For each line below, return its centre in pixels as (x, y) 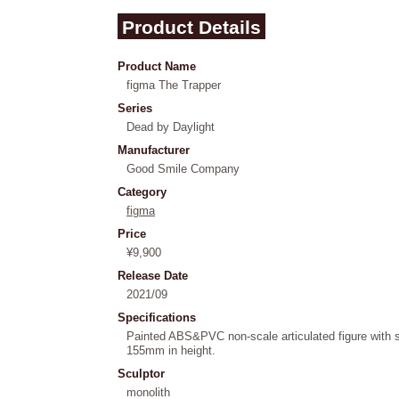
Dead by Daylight (171, 127)
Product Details (191, 27)
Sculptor (141, 374)
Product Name (157, 66)
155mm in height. (171, 350)
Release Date (153, 276)
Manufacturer (154, 150)
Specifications (157, 318)
